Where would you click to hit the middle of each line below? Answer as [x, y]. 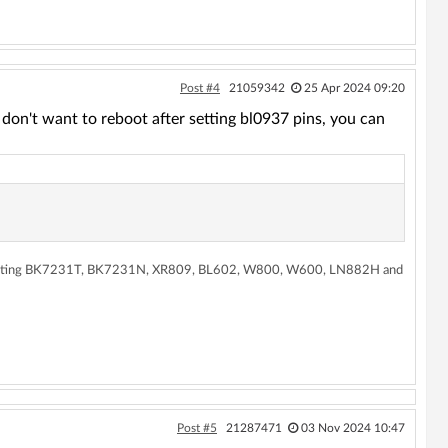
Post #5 [196, 428]
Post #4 [199, 88]
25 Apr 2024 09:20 [354, 88]
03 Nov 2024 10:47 [352, 428]
